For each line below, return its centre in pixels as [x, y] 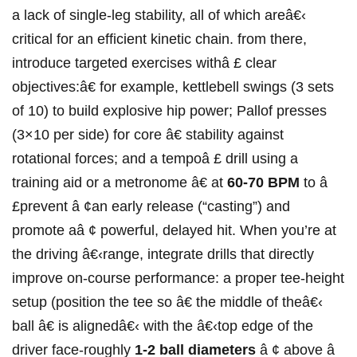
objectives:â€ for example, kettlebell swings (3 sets [173, 87]
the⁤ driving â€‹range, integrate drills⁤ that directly [163, 255]
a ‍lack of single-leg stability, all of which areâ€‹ [159, 16]
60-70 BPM [263, 183]
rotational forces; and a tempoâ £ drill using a [155, 159]
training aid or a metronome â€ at [120, 183]
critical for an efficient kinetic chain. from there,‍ [159, 39]
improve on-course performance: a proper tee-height [178, 279]
